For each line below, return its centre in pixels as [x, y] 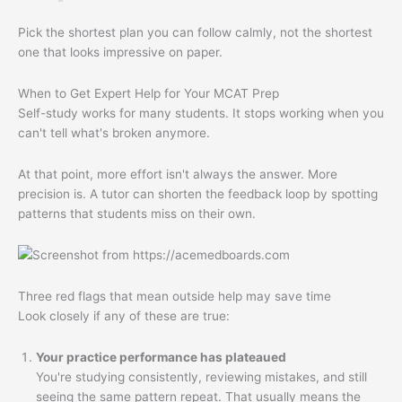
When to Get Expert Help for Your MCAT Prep [149, 93]
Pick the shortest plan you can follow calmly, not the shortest [195, 32]
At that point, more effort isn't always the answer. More [178, 174]
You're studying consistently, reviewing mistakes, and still [201, 376]
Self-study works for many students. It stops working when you [201, 113]
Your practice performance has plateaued [161, 357]
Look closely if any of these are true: [124, 315]
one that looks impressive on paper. [120, 52]
